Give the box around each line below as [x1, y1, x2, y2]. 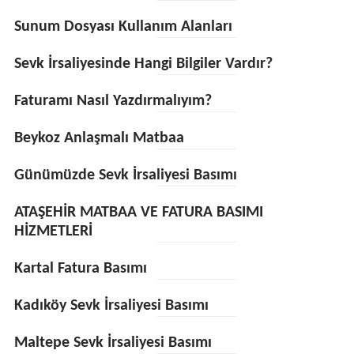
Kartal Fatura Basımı [13, 261, 147, 277]
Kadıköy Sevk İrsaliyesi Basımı [13, 298, 209, 314]
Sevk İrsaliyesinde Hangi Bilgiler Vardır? [13, 56, 273, 72]
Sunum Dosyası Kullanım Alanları [13, 19, 232, 35]
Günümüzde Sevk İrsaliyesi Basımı [13, 168, 237, 183]
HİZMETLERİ [13, 224, 92, 239]
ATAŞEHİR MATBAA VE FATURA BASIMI [13, 205, 263, 220]
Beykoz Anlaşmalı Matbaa [13, 130, 184, 146]
